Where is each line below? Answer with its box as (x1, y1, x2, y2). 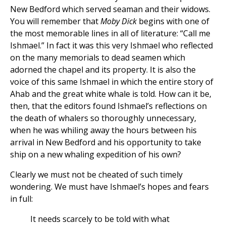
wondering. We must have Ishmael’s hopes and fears (10, 181, 209, 193)
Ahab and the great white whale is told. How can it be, (10, 88, 211, 100)
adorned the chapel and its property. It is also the (10, 64, 196, 76)
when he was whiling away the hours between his (10, 125, 197, 136)
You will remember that (10, 16, 100, 27)
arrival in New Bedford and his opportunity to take (10, 137, 201, 148)
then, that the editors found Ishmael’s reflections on (10, 100, 207, 112)
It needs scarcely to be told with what (30, 213, 169, 225)
